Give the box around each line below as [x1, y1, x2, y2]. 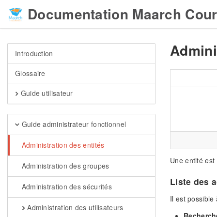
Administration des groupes [19, 161, 109, 170]
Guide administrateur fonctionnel [19, 119, 126, 129]
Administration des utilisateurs [25, 202, 124, 212]
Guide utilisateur [18, 88, 73, 98]
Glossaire [15, 68, 46, 78]
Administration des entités [19, 140, 105, 150]
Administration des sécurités [19, 182, 112, 191]
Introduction [15, 48, 53, 58]
